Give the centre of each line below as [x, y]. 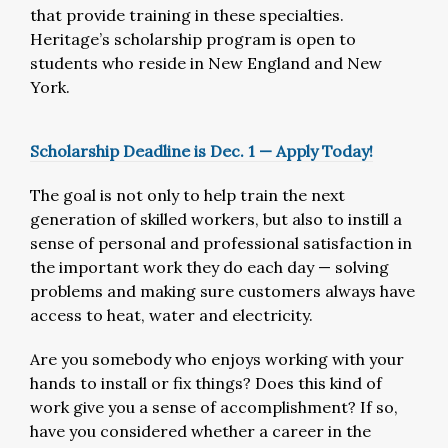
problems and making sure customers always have [222, 291]
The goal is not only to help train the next [187, 195]
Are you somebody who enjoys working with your [217, 359]
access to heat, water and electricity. [171, 315]
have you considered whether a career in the [200, 431]
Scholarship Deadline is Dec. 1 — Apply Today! [201, 151]
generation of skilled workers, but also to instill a [216, 219]
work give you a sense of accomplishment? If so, [214, 407]
